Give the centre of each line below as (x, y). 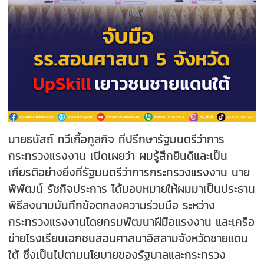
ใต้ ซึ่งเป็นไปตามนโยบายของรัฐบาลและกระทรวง (117, 254)
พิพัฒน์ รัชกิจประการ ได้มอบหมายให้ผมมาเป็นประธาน (132, 188)
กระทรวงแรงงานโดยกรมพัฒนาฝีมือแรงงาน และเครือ (132, 221)
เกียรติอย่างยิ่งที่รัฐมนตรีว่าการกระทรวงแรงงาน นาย (129, 172)
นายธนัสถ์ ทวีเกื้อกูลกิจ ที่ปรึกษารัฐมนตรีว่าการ (117, 139)
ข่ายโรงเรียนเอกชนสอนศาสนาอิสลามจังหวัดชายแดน (128, 238)
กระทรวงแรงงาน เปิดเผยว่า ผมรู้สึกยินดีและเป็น (118, 155)
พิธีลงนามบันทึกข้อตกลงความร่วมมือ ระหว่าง (112, 205)
